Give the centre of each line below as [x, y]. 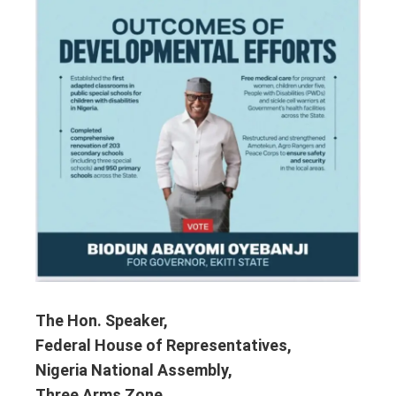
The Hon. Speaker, [102, 320]
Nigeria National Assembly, [134, 369]
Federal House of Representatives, [164, 345]
